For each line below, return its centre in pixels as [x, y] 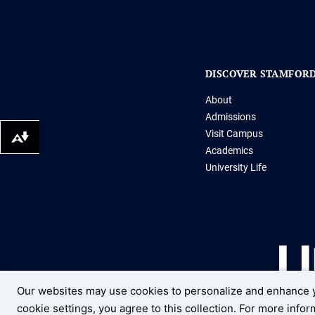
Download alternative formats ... [24, 141]
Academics [229, 150]
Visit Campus [234, 134]
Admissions [231, 117]
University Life [236, 167]
